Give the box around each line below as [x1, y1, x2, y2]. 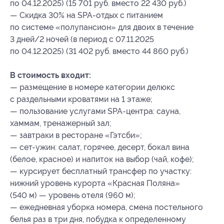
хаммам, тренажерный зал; [10, 118, 111, 128]
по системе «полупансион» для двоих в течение [10, 22, 193, 32]
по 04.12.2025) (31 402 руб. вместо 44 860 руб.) [10, 46, 188, 56]
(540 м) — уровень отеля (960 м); [10, 190, 135, 200]
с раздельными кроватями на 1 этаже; [10, 94, 152, 104]
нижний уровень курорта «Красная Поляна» [10, 178, 180, 188]
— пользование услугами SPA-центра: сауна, [10, 106, 180, 116]
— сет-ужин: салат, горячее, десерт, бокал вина [10, 142, 189, 152]
